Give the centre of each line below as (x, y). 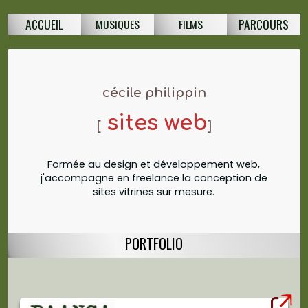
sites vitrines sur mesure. (154, 191)
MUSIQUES (117, 24)
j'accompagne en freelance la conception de (154, 178)
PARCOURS (264, 24)
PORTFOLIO (154, 243)
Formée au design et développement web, (154, 164)
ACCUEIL (44, 24)
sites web (154, 123)
